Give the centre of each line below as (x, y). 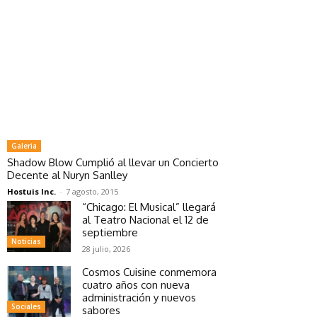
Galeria (24, 145)
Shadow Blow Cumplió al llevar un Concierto (113, 162)
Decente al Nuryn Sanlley (67, 175)
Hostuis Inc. (31, 191)
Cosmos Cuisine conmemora (149, 272)
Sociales (26, 306)
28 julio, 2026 (106, 248)
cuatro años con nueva (136, 284)
